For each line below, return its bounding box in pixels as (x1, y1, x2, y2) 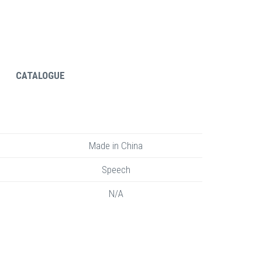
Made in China (89, 140, 143, 151)
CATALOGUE (16, 70, 65, 81)
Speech (101, 164, 130, 175)
